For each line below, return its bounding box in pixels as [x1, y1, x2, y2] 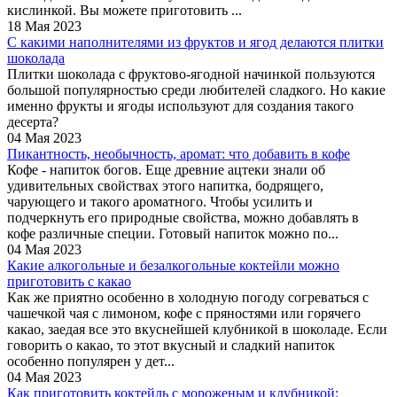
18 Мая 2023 [7, 18, 82, 34]
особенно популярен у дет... [7, 353, 175, 369]
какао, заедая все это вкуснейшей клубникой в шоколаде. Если [7, 321, 387, 337]
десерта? [7, 113, 58, 129]
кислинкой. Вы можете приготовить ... [7, 2, 242, 18]
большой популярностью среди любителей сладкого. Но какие [7, 82, 385, 97]
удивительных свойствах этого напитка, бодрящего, [7, 177, 323, 193]
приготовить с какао [7, 273, 131, 289]
